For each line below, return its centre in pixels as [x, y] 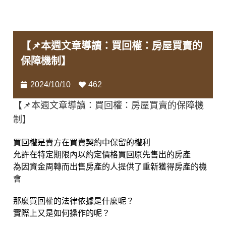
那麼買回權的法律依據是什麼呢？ [74, 201]
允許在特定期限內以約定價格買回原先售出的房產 [102, 155]
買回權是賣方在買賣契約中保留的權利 [82, 143]
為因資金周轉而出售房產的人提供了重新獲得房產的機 [110, 167]
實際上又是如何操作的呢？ [62, 213]
